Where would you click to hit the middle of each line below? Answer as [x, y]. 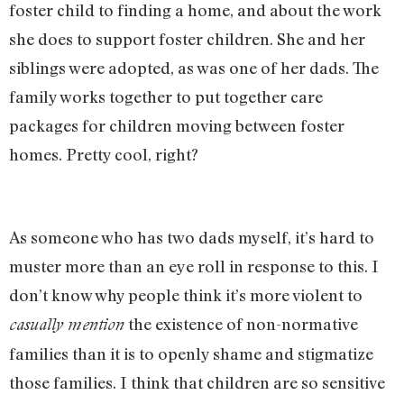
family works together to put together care [166, 96]
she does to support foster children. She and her [187, 38]
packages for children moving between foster [177, 125]
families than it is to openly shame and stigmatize [191, 354]
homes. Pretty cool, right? [104, 154]
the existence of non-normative [241, 324]
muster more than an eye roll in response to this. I [194, 266]
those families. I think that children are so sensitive [197, 383]
